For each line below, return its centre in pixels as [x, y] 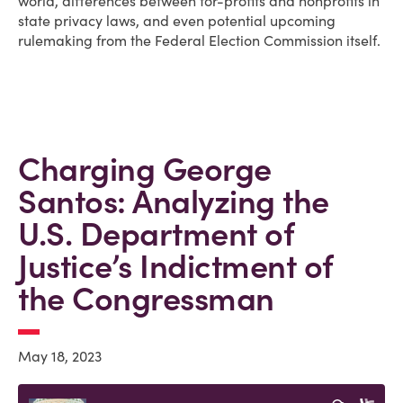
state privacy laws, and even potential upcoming [177, 21]
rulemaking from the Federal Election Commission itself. [199, 40]
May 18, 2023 [60, 356]
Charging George [145, 169]
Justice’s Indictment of [176, 266]
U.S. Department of [156, 234]
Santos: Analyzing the [174, 201]
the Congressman [146, 299]
